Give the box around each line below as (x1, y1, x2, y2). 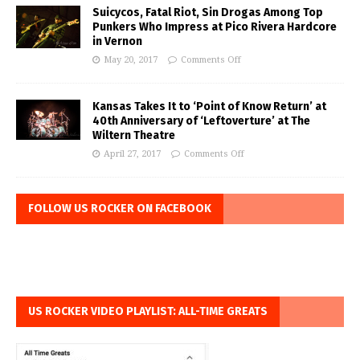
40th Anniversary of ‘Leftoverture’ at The (92, 114, 310, 129)
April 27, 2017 (104, 149, 161, 160)
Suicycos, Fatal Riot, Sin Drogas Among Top (92, 6, 323, 20)
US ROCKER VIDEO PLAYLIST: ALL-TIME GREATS (28, 305, 268, 319)
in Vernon (92, 35, 142, 49)
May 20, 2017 (104, 55, 157, 66)
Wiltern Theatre (92, 129, 175, 143)
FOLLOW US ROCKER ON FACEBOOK (28, 202, 211, 216)
